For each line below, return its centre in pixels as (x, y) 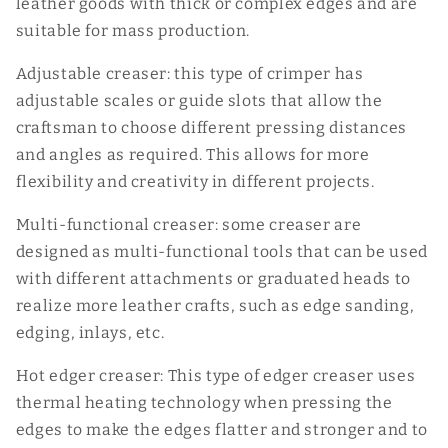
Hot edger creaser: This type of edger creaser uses (215, 375)
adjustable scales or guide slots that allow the (199, 101)
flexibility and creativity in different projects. (195, 182)
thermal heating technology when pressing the (204, 402)
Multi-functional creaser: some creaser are (188, 224)
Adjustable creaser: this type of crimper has (189, 74)
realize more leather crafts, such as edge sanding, (215, 305)
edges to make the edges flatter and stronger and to (221, 429)
